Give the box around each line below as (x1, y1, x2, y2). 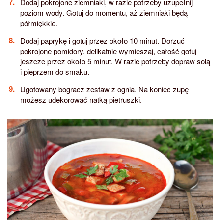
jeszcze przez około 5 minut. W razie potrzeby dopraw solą (20, 55, 210, 66)
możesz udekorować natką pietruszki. (20, 94, 142, 105)
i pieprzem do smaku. (20, 66, 89, 77)
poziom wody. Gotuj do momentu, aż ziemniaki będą (20, 7, 188, 18)
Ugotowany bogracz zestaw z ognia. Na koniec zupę (20, 83, 189, 94)
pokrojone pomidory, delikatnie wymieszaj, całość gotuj (20, 45, 196, 56)
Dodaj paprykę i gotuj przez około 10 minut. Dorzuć (20, 35, 185, 46)
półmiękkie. (20, 17, 57, 28)
